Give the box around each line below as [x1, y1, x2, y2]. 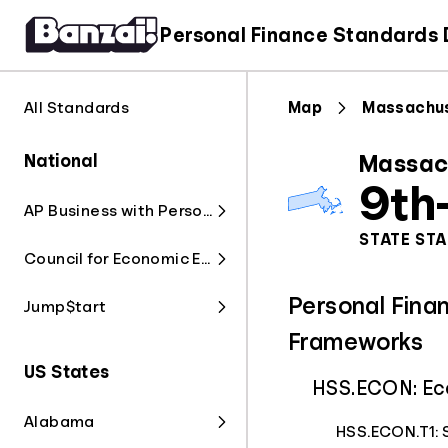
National [24, 152, 98, 170]
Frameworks [288, 330, 423, 354]
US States [24, 363, 110, 381]
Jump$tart [24, 299, 107, 315]
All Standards [24, 100, 130, 116]
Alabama [24, 414, 95, 430]
